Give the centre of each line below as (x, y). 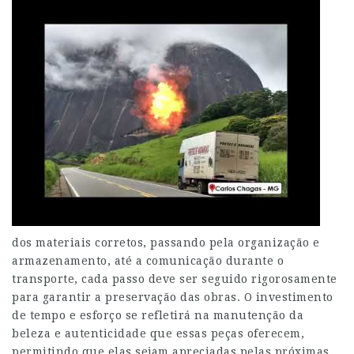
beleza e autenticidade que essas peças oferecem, (158, 333)
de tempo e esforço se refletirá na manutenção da (158, 315)
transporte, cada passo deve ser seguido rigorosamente (175, 279)
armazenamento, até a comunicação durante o (148, 261)
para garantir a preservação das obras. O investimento (173, 297)
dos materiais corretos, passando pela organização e (166, 243)
